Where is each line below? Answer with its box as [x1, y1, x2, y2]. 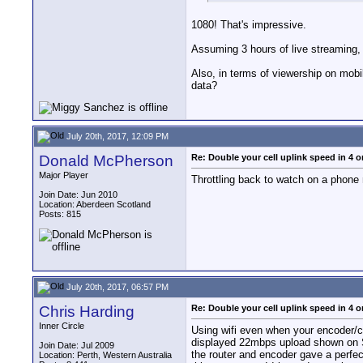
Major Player [39, 170, 88, 180]
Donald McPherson [39, 152, 173, 169]
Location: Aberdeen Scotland [39, 199, 151, 209]
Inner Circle [39, 321, 84, 331]
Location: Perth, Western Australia [39, 350, 172, 360]
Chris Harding [39, 303, 135, 320]
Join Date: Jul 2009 [39, 340, 114, 350]
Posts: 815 [39, 209, 81, 219]
